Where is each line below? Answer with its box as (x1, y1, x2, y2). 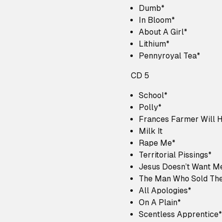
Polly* (139, 103, 162, 112)
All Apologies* (139, 186, 191, 195)
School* (139, 91, 167, 100)
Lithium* (139, 39, 169, 49)
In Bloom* (139, 15, 175, 25)
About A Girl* (139, 27, 187, 37)
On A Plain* (139, 198, 181, 207)
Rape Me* (139, 138, 175, 148)
